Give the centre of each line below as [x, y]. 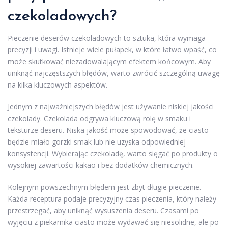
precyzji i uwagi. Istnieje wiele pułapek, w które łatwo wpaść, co [112, 49]
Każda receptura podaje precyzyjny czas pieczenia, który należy [112, 198]
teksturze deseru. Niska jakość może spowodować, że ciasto [108, 130]
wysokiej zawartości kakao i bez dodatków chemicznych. [101, 165]
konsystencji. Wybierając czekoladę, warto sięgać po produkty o [113, 153]
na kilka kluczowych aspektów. [58, 84]
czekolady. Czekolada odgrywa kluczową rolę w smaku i [99, 118]
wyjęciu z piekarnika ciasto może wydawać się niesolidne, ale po [113, 222]
